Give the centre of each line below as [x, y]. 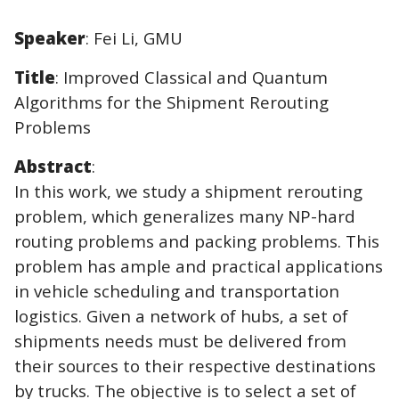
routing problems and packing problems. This [197, 240]
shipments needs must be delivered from [180, 340]
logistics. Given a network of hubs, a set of [181, 315]
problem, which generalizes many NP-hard [185, 216]
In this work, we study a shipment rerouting [188, 191]
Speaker [50, 37]
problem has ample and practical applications [199, 265]
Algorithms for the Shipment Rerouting [171, 102]
